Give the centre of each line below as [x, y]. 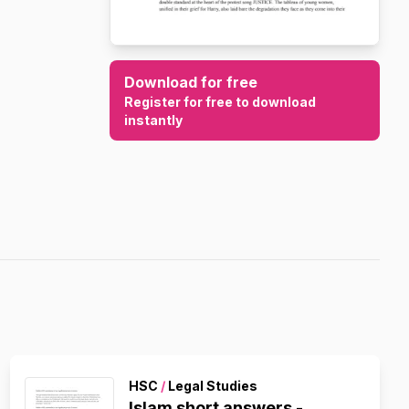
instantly [153, 121]
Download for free [191, 83]
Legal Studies [211, 386]
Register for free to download [220, 102]
